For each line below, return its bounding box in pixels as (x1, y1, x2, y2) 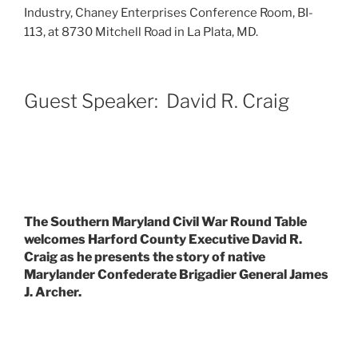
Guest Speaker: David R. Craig (24, 89, 289, 113)
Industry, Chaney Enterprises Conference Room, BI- (24, 5, 313, 20)
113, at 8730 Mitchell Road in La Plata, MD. (24, 24, 258, 39)
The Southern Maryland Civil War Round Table (24, 213, 307, 229)
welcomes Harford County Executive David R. (24, 231, 302, 247)
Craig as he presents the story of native (24, 249, 265, 265)
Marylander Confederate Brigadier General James (24, 266, 328, 282)
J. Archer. (24, 284, 82, 300)
